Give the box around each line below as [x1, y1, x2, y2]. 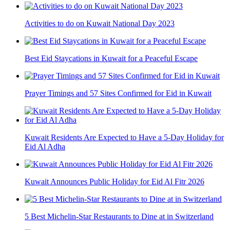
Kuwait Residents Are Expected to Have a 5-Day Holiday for [25, 132, 224, 142]
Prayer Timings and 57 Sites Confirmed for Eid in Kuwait [25, 88, 212, 98]
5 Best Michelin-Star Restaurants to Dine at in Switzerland [25, 212, 214, 221]
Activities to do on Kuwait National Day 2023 [25, 18, 175, 28]
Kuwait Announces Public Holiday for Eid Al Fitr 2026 [25, 177, 204, 186]
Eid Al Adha [25, 142, 65, 151]
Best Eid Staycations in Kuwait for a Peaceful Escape [25, 53, 198, 63]
